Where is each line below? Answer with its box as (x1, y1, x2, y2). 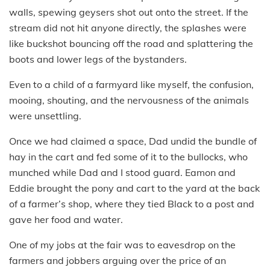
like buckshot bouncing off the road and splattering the (9, 37, 253, 49)
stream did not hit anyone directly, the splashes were (9, 21, 246, 34)
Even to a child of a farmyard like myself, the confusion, (9, 78, 254, 90)
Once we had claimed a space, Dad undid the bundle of (9, 134, 257, 147)
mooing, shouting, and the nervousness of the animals (9, 93, 249, 106)
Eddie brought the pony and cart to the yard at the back (9, 181, 260, 194)
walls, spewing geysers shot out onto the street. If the (9, 5, 248, 18)
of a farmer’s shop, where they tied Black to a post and (9, 197, 254, 210)
